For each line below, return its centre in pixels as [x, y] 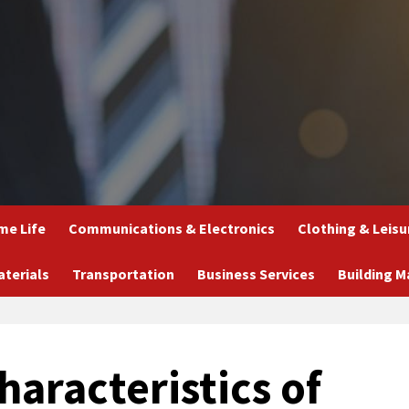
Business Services [256, 274]
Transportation [123, 274]
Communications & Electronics [171, 228]
